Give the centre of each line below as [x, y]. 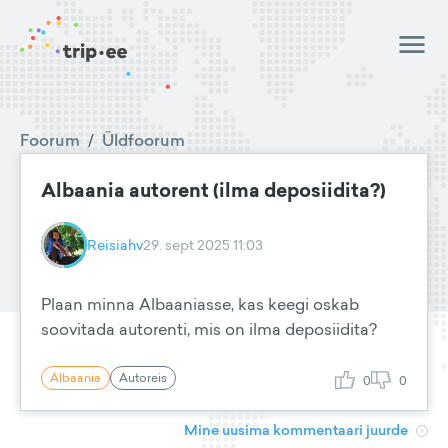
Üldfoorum [143, 140]
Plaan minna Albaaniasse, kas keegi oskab [200, 304]
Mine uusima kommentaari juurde [296, 430]
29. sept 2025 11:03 [203, 244]
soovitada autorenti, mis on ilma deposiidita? [209, 329]
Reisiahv [115, 244]
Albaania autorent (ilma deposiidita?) [213, 190]
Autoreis [143, 377]
